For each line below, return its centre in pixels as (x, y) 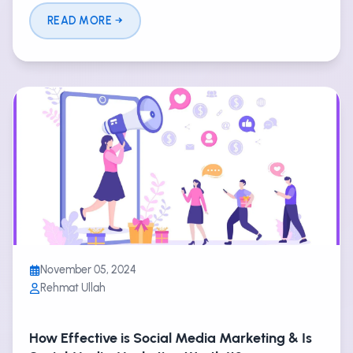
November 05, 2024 (88, 270)
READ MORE (80, 21)
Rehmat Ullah (73, 288)
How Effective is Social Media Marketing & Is (171, 338)
